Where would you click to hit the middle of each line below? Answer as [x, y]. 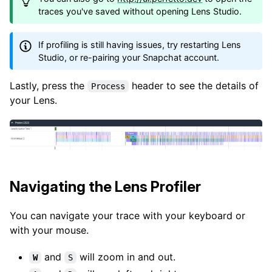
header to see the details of [194, 86]
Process [108, 87]
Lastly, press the [49, 86]
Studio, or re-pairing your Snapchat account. [129, 57]
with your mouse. [49, 230]
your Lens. [33, 100]
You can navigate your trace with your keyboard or [127, 216]
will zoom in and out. [126, 257]
